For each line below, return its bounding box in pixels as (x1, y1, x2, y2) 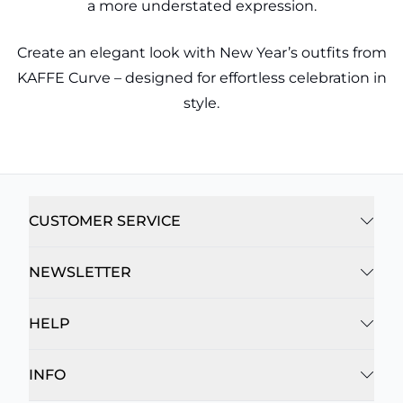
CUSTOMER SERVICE (29, 212, 181, 229)
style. (184, 94, 219, 112)
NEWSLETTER (29, 264, 131, 281)
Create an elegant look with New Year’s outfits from (16, 44, 387, 61)
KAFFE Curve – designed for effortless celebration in (16, 69, 387, 86)
